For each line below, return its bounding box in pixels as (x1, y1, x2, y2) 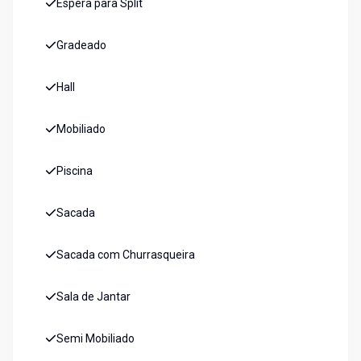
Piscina (56, 164, 93, 178)
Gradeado (56, 39, 106, 52)
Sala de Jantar (56, 290, 131, 304)
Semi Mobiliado (56, 332, 135, 346)
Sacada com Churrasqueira (56, 248, 195, 262)
